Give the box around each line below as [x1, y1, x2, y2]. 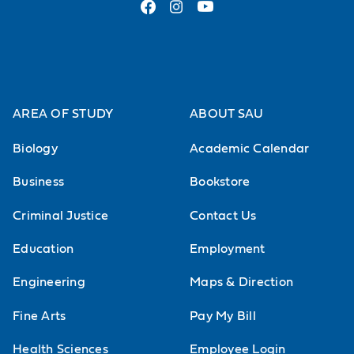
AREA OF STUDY [13, 107, 114, 120]
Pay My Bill [190, 309, 256, 322]
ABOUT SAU [190, 107, 264, 120]
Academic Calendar [190, 141, 310, 155]
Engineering [13, 276, 85, 289]
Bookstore [190, 175, 250, 189]
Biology [13, 141, 58, 155]
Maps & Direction [190, 276, 294, 289]
